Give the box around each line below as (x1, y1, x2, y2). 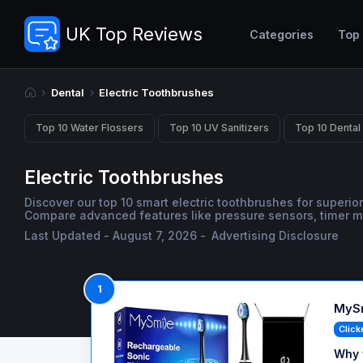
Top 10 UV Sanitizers (169, 122, 269, 135)
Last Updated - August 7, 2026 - (24, 228, 209, 243)
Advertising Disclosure (211, 228, 340, 243)
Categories (250, 27, 314, 41)
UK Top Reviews (65, 23, 203, 45)
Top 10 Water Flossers (36, 122, 143, 135)
